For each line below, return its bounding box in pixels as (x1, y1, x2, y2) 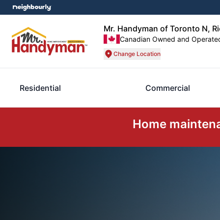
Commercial (145, 83, 190, 93)
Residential (20, 83, 61, 93)
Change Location (113, 50, 161, 57)
